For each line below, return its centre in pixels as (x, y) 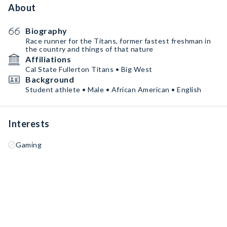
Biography (46, 31)
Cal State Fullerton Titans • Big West (89, 69)
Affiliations (48, 59)
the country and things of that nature (89, 49)
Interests (29, 124)
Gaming (29, 145)
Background (50, 79)
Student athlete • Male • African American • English (113, 89)
